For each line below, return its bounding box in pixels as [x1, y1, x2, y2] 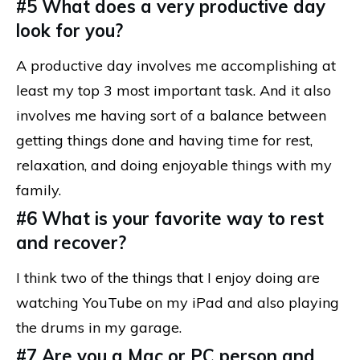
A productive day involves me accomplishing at [16, 55, 336, 75]
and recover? [16, 231, 126, 254]
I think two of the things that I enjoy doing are [16, 268, 320, 287]
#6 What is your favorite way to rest [16, 207, 324, 230]
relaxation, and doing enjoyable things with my [16, 155, 332, 174]
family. [16, 180, 61, 199]
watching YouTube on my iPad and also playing [16, 292, 339, 312]
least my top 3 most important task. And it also [16, 80, 331, 100]
